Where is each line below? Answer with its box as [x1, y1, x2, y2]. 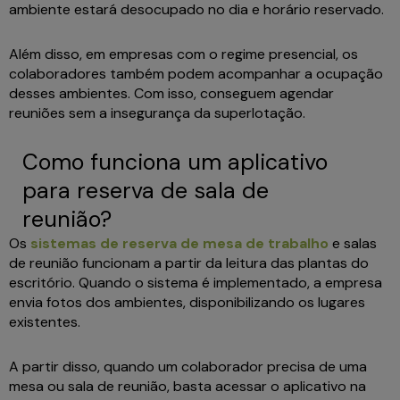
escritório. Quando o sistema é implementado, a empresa [9, 273, 382, 293]
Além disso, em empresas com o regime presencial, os [9, 45, 358, 64]
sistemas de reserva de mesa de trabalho [30, 234, 329, 254]
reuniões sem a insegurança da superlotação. [9, 104, 312, 123]
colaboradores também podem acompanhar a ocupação [9, 64, 383, 84]
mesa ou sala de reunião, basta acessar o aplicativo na [9, 377, 366, 396]
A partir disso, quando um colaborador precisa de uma [9, 357, 367, 377]
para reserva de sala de [22, 176, 269, 206]
